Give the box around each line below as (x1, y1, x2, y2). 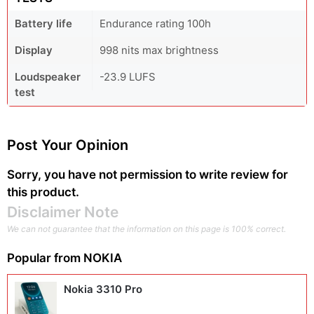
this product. (7, 185, 79, 199)
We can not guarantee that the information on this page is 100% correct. (7, 224, 286, 234)
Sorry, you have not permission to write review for (7, 168, 288, 182)
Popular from (7, 251, 83, 265)
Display (15, 43, 53, 57)
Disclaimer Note (7, 203, 118, 221)
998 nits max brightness (100, 43, 219, 57)
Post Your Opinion (7, 137, 128, 153)
